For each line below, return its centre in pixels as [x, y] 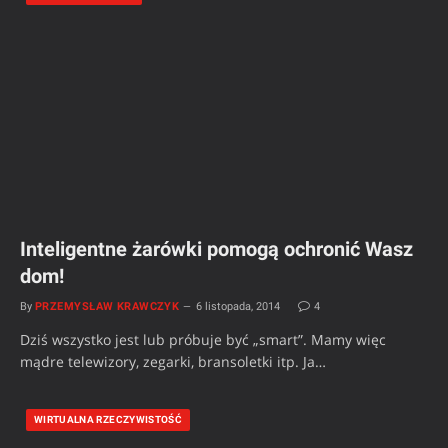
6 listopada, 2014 [238, 306]
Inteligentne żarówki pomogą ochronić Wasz [216, 248]
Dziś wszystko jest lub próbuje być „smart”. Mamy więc [203, 339]
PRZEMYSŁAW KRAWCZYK [107, 306]
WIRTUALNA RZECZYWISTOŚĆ [108, 419]
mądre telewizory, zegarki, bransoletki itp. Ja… [173, 361]
